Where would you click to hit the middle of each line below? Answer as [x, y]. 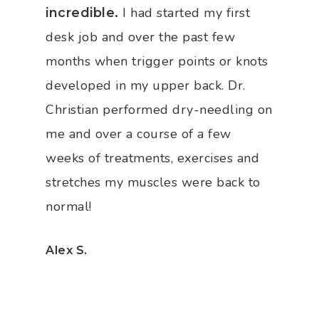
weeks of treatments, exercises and [152, 158]
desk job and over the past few [140, 37]
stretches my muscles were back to [153, 182]
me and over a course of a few [138, 134]
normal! [69, 206]
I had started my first [184, 12]
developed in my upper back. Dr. [146, 85]
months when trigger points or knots [157, 61]
